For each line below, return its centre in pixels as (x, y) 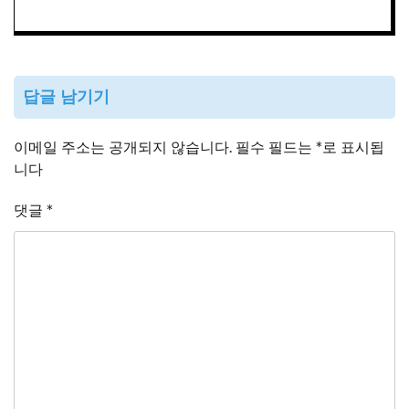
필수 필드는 (276, 148)
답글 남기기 (66, 97)
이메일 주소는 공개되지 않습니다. (123, 148)
